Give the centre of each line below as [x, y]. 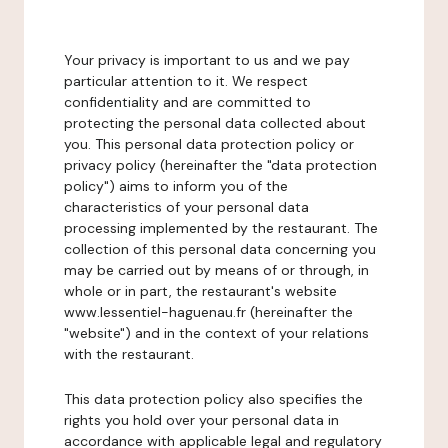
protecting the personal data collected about [215, 123]
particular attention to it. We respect [186, 81]
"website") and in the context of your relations [216, 333]
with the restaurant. [129, 354]
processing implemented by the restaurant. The [221, 228]
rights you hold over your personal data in [201, 420]
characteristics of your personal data [186, 207]
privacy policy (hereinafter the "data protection [220, 165]
